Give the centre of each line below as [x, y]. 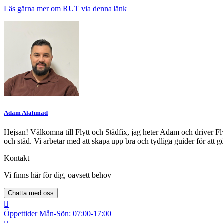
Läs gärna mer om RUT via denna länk [65, 8]
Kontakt [17, 158]
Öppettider [21, 214]
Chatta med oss [31, 193]
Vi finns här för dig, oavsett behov [57, 175]
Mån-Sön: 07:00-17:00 [74, 214]
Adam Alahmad [26, 112]
